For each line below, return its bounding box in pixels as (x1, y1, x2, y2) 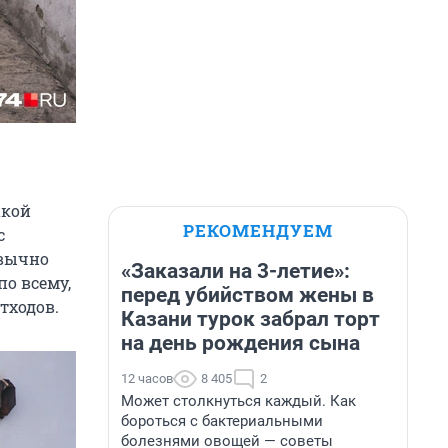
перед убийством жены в (121, 283, 374, 307)
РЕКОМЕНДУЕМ (183, 219, 333, 242)
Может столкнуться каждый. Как (121, 392, 356, 410)
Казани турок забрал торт (121, 307, 380, 331)
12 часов (121, 371, 173, 386)
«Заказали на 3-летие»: (121, 259, 350, 283)
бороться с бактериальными (121, 412, 323, 430)
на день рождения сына (121, 331, 360, 355)
